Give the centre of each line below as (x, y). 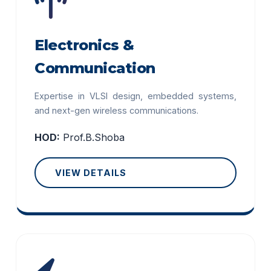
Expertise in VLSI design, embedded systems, (135, 96)
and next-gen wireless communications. (117, 110)
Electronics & (84, 45)
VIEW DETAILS (91, 173)
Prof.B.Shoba (94, 137)
